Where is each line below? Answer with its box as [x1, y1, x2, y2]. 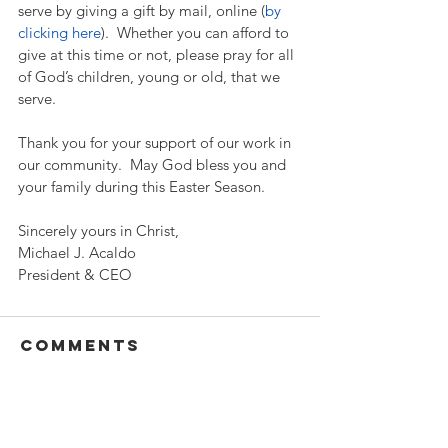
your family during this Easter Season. [18, 177, 273, 197]
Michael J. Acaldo [18, 243, 136, 263]
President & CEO [18, 265, 132, 285]
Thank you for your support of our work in [18, 133, 295, 153]
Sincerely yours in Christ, [18, 221, 179, 241]
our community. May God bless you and [18, 155, 290, 175]
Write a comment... [37, 413, 158, 432]
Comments [20, 335, 141, 356]
